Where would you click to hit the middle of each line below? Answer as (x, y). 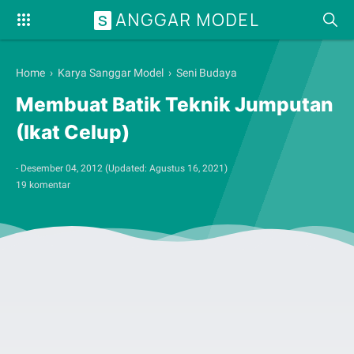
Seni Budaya (207, 73)
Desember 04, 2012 (62, 168)
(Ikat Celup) (73, 132)
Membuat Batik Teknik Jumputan (175, 105)
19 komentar (43, 185)
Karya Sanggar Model (111, 73)
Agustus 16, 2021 (187, 168)
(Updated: (127, 168)
